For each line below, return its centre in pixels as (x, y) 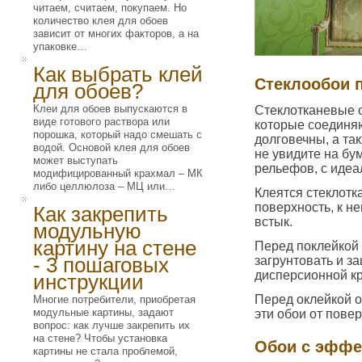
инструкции (88, 282)
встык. (274, 222)
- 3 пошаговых (101, 265)
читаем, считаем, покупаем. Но (110, 8)
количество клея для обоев (101, 21)
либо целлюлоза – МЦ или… (104, 186)
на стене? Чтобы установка (100, 338)
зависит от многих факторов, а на (116, 34)
